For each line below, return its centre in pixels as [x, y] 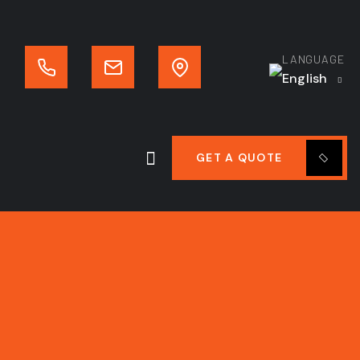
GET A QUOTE [239, 157]
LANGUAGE [313, 59]
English [307, 78]
